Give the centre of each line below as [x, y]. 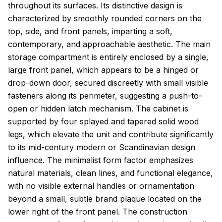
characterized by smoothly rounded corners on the [105, 18]
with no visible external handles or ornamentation [101, 186]
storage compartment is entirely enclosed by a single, [108, 57]
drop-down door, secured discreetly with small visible [108, 83]
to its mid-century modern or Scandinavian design [102, 147]
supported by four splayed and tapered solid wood [103, 121]
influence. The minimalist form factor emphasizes [101, 160]
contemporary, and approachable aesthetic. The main [109, 44]
